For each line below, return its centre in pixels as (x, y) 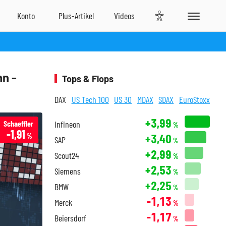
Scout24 (67, 155)
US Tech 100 (90, 99)
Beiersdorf (70, 218)
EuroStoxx (194, 99)
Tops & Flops (88, 79)
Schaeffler (18, 123)
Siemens (68, 171)
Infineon (67, 124)
